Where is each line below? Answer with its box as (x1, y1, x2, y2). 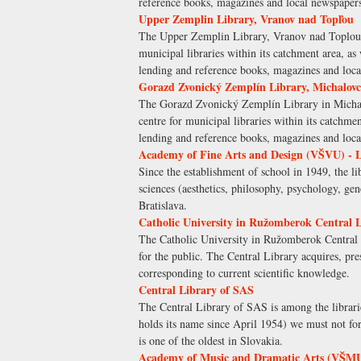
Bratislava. (139, 197, 187, 214)
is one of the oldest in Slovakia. (139, 333, 283, 349)
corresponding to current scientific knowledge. (139, 265, 350, 281)
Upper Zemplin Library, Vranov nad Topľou (139, 10, 354, 28)
